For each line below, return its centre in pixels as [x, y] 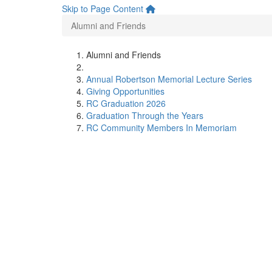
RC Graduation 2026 [126, 103]
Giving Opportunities [125, 91]
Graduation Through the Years [145, 115]
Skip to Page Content [103, 8]
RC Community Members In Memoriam [161, 127]
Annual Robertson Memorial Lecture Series [169, 79]
